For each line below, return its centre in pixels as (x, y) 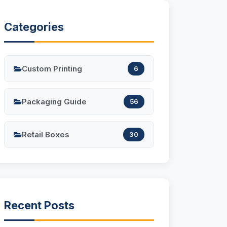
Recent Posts (39, 205)
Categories (34, 27)
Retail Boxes (46, 134)
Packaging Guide (54, 101)
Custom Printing (52, 68)
